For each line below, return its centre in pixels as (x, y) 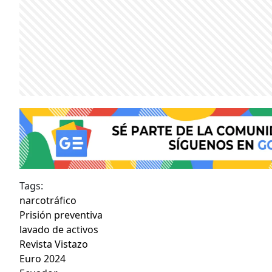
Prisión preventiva (61, 215)
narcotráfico (48, 201)
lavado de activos (59, 230)
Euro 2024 (42, 259)
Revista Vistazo (54, 244)
